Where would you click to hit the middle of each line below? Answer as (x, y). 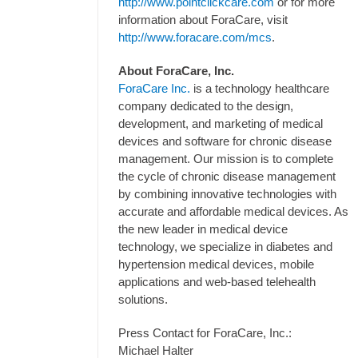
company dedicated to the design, (206, 106)
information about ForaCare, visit (203, 20)
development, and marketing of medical (221, 123)
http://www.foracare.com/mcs (195, 37)
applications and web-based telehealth (217, 282)
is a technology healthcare (260, 88)
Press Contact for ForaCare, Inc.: (205, 333)
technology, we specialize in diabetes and (225, 247)
